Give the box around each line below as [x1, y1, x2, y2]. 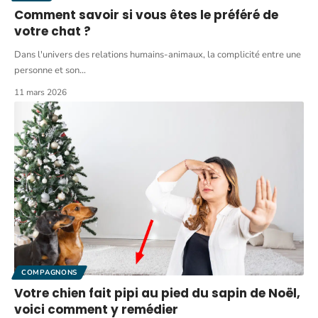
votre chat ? [14, 23, 91, 40]
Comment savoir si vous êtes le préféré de [14, 6, 278, 24]
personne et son [14, 64, 79, 77]
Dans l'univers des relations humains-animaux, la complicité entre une [14, 48, 301, 62]
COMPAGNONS [21, 267, 77, 278]
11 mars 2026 [14, 87, 67, 99]
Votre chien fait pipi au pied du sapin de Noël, [14, 284, 300, 302]
